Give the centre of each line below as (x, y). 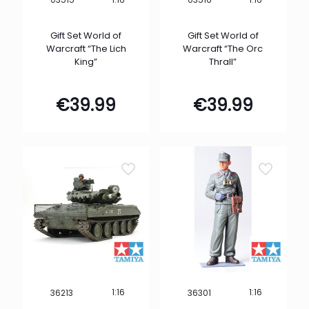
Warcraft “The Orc (223, 49)
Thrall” (223, 62)
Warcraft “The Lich (86, 49)
